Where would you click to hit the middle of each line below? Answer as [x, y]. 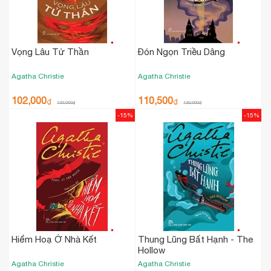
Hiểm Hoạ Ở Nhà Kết [54, 239]
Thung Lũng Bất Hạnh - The [195, 239]
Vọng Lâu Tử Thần [50, 52]
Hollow [152, 250]
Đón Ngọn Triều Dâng [181, 52]
